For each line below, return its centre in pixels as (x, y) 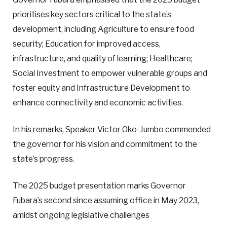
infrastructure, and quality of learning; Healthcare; (103, 59)
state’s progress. (44, 159)
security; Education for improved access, (87, 44)
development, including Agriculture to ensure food (103, 29)
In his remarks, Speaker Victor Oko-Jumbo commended (112, 130)
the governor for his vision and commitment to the (105, 144)
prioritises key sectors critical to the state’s (92, 14)
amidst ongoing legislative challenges (81, 215)
